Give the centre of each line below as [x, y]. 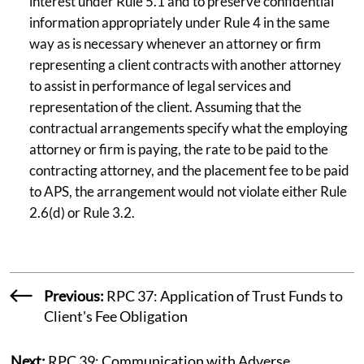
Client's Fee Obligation [115, 316]
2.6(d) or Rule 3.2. [82, 212]
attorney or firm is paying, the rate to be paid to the [179, 149]
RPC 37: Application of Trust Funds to [223, 295]
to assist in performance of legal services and [160, 85]
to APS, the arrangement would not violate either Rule [188, 191]
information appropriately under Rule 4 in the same [180, 22]
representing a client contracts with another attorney [185, 64]
